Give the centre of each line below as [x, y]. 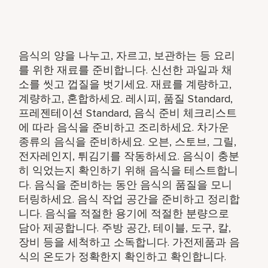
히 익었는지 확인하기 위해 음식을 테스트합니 [129, 170]
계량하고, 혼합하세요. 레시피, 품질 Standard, [126, 98]
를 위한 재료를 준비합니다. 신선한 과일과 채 [126, 70]
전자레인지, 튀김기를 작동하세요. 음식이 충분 [129, 156]
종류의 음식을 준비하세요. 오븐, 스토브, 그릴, [128, 141]
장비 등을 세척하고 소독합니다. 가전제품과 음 [130, 242]
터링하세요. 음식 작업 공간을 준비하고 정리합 [130, 199]
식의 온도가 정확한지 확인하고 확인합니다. [123, 256]
